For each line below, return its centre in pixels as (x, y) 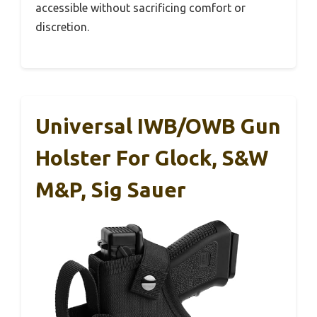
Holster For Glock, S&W (152, 158)
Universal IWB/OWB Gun (158, 126)
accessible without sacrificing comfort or (140, 8)
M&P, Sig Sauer (111, 190)
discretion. (62, 27)
